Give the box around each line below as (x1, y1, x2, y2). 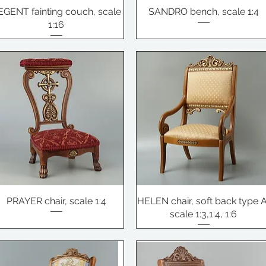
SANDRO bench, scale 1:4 (148, 5, 259, 17)
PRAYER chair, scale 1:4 (6, 195, 106, 207)
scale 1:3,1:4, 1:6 (170, 208, 237, 220)
